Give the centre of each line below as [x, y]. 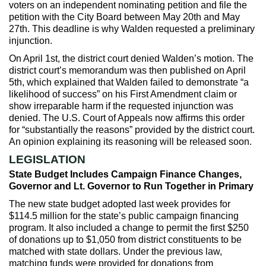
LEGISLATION [49, 159]
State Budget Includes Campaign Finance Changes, [125, 174]
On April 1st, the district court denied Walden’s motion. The [131, 58]
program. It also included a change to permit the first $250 [129, 227]
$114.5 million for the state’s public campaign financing [124, 216]
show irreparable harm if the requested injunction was [121, 106]
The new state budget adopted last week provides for [120, 204]
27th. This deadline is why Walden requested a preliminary [132, 28]
